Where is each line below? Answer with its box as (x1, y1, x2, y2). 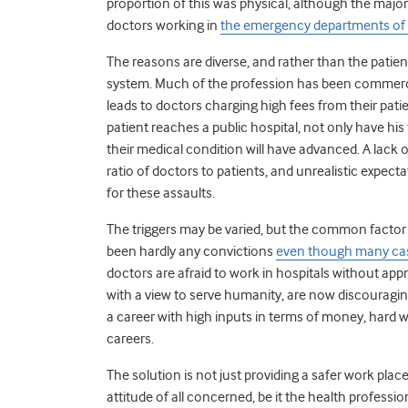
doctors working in (107, 16, 220, 34)
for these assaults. (107, 184, 215, 201)
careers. (107, 330, 154, 347)
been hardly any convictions (107, 242, 276, 260)
